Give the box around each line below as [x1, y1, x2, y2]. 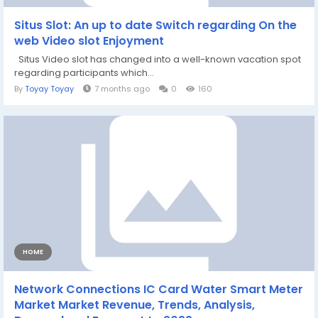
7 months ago [94, 83, 150, 94]
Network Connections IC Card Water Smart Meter [14, 281, 303, 297]
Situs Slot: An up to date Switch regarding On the [14, 17, 297, 33]
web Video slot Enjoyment [14, 33, 164, 49]
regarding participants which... [14, 66, 154, 79]
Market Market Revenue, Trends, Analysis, [14, 297, 255, 313]
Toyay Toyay [25, 83, 74, 94]
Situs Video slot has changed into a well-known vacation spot [14, 53, 301, 66]
